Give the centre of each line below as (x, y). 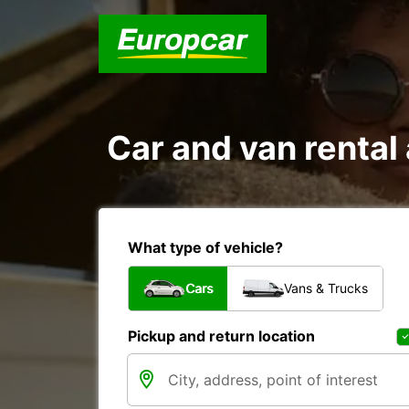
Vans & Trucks (326, 288)
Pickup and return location (221, 336)
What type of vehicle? (205, 247)
